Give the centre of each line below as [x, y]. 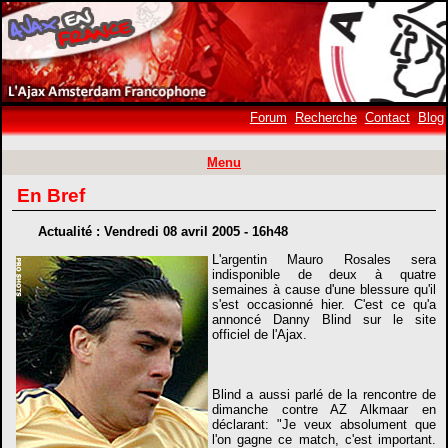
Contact [387, 117]
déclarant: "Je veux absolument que [324, 424]
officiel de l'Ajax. [260, 334]
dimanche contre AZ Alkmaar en [324, 409]
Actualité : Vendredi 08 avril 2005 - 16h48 [162, 231]
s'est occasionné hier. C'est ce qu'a [324, 304]
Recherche [325, 117]
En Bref [51, 195]
